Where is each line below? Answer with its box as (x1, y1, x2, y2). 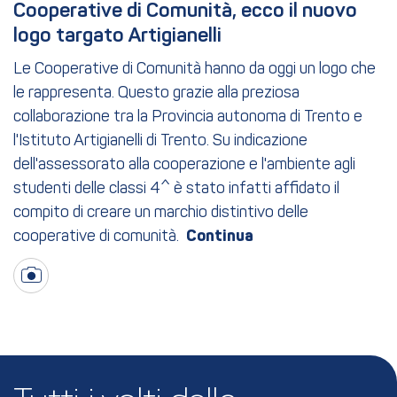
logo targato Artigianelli (13, 26, 222, 46)
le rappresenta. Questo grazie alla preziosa (13, 84, 300, 102)
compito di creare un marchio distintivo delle (13, 204, 308, 222)
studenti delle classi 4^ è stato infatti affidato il (13, 180, 339, 198)
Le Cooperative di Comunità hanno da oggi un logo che (13, 60, 376, 78)
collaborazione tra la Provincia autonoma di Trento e (13, 108, 362, 126)
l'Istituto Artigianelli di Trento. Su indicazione (13, 132, 307, 150)
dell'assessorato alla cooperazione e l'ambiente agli (13, 156, 355, 174)
